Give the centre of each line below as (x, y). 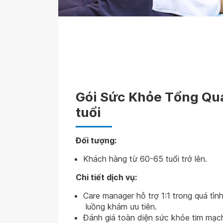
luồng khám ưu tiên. (120, 207)
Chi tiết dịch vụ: (106, 177)
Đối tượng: (96, 140)
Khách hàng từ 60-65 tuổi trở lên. (145, 159)
